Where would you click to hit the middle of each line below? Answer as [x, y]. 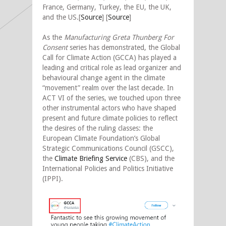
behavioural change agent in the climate [104, 77]
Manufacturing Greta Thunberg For [119, 37]
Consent [55, 47]
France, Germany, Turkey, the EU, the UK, [107, 7]
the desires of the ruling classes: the [98, 128]
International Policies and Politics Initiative [108, 168]
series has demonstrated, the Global [124, 47]
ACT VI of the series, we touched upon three [111, 98]
